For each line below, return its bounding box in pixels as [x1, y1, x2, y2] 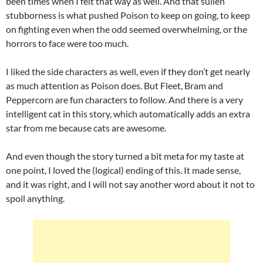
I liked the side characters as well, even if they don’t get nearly [6, 65, 250, 77]
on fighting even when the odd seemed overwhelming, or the [6, 23, 247, 35]
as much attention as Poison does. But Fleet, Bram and [6, 79, 223, 91]
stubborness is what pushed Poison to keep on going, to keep [6, 9, 250, 21]
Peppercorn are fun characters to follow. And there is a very [6, 93, 243, 105]
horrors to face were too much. [6, 37, 130, 49]
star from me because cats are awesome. [6, 122, 168, 133]
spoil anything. [6, 192, 65, 204]
